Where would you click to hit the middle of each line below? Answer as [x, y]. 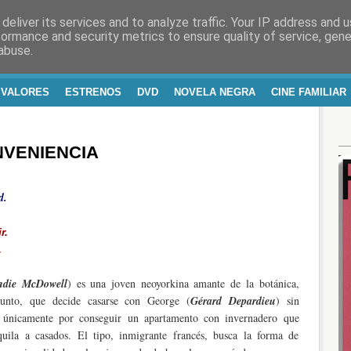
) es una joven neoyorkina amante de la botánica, [183, 283]
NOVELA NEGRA [215, 92]
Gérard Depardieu [233, 300]
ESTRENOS [93, 92]
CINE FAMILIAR [309, 92]
